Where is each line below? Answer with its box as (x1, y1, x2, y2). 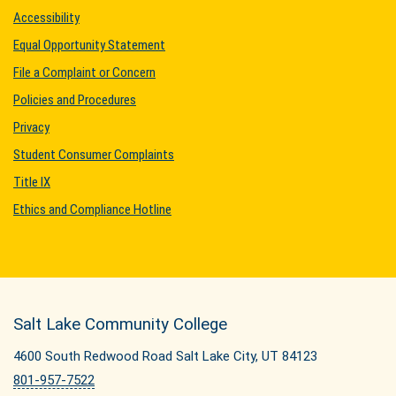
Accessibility (13, 10, 80, 26)
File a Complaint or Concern (13, 65, 156, 80)
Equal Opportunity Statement (13, 37, 165, 53)
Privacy (13, 119, 49, 135)
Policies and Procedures (13, 92, 136, 108)
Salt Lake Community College (13, 315, 227, 334)
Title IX (13, 174, 50, 190)
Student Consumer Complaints (13, 147, 174, 163)
